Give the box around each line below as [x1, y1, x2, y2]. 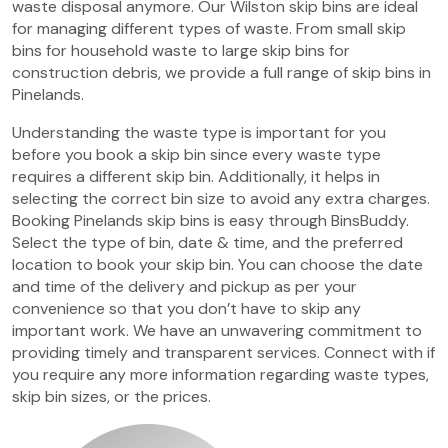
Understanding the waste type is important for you [12, 122, 386, 143]
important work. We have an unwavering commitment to [12, 320, 422, 341]
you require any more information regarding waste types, [12, 364, 429, 385]
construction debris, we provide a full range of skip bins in [12, 62, 431, 83]
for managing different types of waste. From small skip [12, 18, 406, 39]
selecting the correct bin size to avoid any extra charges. [12, 188, 430, 209]
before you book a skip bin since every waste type [12, 144, 381, 165]
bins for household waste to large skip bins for [12, 40, 350, 61]
